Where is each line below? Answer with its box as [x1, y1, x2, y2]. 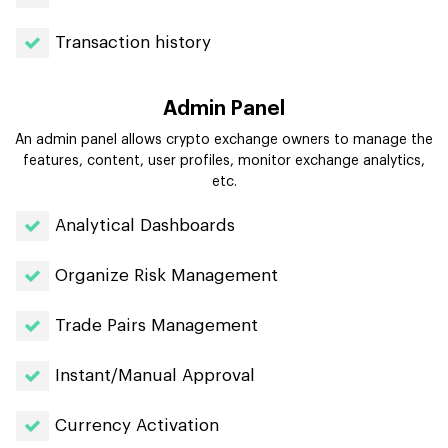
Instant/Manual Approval [55, 366, 255, 384]
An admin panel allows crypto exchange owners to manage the [15, 132, 433, 147]
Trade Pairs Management [55, 316, 258, 334]
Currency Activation [55, 416, 219, 434]
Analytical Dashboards [55, 216, 235, 234]
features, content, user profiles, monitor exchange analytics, [23, 153, 425, 168]
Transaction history [55, 33, 211, 51]
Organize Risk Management [55, 266, 278, 284]
